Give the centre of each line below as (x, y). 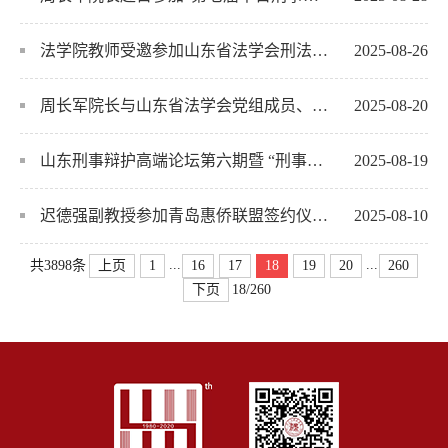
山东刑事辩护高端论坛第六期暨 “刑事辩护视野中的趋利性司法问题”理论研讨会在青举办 (173, 160)
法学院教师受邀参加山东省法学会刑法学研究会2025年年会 (176, 50)
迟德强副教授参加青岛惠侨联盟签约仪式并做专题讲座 (176, 215)
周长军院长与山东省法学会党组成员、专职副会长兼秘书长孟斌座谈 (176, 105)
